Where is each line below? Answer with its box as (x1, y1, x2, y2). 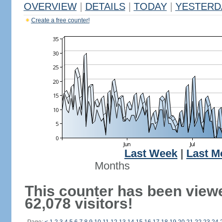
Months (94, 160, 130, 172)
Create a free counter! (31, 17, 90, 24)
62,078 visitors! (24, 195, 133, 212)
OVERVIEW (23, 1, 77, 12)
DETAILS (85, 1, 125, 12)
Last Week (124, 148, 177, 160)
